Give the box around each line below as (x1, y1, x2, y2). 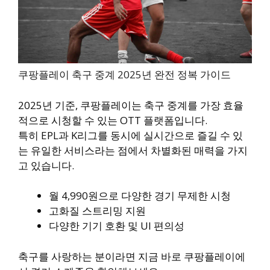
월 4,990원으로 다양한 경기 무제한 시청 (49, 189, 231, 203)
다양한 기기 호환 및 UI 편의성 (49, 219, 184, 233)
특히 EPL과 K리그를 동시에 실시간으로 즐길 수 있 (18, 128, 243, 142)
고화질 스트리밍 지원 (49, 204, 146, 218)
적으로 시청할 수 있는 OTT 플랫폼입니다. (18, 113, 207, 127)
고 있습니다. (18, 158, 74, 172)
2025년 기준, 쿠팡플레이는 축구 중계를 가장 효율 (18, 98, 243, 112)
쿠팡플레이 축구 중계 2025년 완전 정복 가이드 (18, 67, 231, 82)
